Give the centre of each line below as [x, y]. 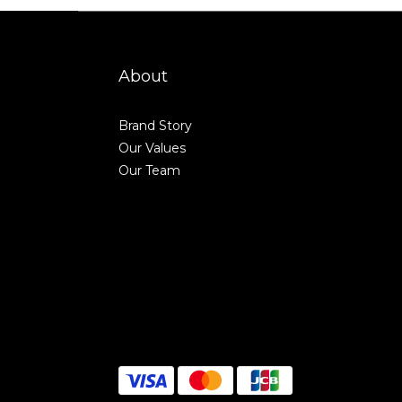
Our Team [149, 170]
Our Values [152, 148]
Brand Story [155, 126]
